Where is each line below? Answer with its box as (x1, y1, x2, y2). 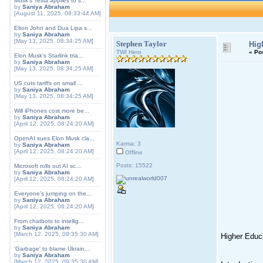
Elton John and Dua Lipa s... (14, 25, 92, 31)
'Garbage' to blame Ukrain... (14, 245, 90, 252)
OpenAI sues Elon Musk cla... (14, 135, 95, 141)
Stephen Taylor (116, 39, 167, 48)
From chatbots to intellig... (14, 218, 84, 224)
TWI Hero (116, 49, 141, 55)
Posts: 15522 (116, 162, 153, 168)
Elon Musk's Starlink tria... (14, 52, 83, 59)
